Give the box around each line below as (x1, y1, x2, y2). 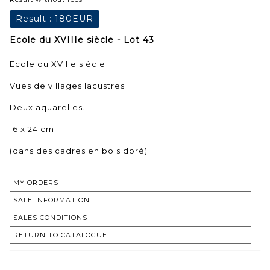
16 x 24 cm (10, 124, 54, 134)
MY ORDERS (13, 178, 58, 187)
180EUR (55, 13, 93, 24)
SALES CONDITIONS (13, 213, 87, 222)
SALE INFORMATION (13, 195, 90, 204)
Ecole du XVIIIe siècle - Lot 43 (10, 34, 154, 45)
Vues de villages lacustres (10, 80, 125, 90)
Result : (16, 13, 55, 24)
